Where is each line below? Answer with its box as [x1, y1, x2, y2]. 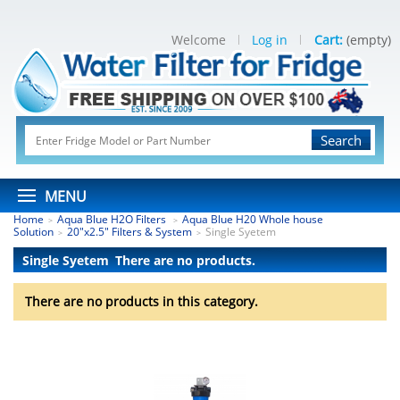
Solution [13, 224, 54, 239]
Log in [252, 31, 287, 48]
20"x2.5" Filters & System [67, 224, 192, 239]
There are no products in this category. [25, 293, 258, 310]
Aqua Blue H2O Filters [57, 212, 169, 227]
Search [321, 131, 362, 149]
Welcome [171, 31, 226, 48]
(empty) [346, 31, 391, 48]
